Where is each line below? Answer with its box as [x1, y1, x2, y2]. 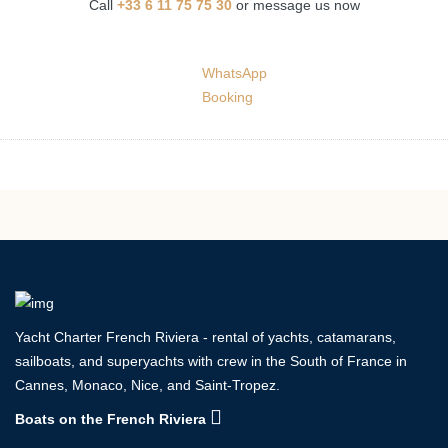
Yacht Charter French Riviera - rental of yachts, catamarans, [15, 329, 396, 346]
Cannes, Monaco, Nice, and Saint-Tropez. [15, 377, 280, 394]
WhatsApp [201, 64, 267, 81]
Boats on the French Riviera [15, 411, 210, 428]
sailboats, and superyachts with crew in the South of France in [15, 353, 407, 370]
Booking [201, 88, 253, 105]
